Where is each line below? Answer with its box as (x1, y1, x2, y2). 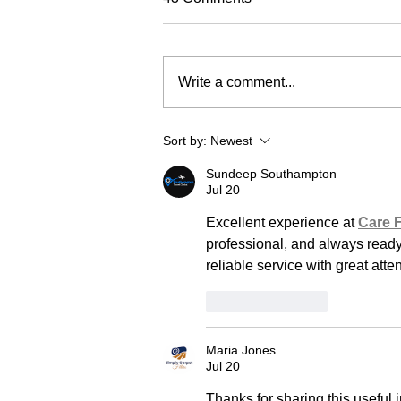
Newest (210, 132, 252, 148)
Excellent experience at (206, 214, 358, 230)
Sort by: (163, 132, 207, 148)
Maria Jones (206, 342, 276, 357)
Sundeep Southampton (206, 166, 337, 181)
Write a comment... (178, 73, 295, 90)
